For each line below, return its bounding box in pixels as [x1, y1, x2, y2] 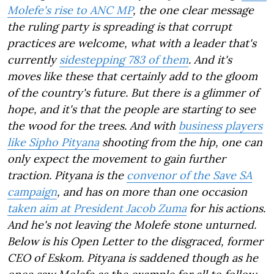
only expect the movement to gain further [7, 152, 226, 166]
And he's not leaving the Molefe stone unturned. [7, 218, 256, 232]
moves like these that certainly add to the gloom [7, 69, 257, 83]
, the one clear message [133, 3, 254, 17]
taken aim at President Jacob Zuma [7, 201, 187, 215]
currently [7, 53, 59, 67]
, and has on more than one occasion [57, 185, 247, 199]
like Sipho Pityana [7, 135, 99, 149]
